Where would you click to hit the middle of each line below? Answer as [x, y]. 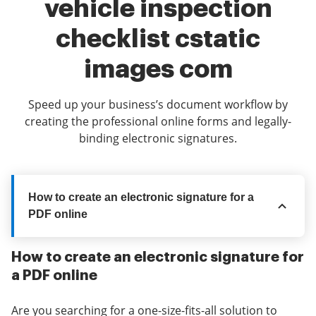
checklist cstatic [158, 39]
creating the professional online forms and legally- [158, 121]
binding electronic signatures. [158, 138]
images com [158, 69]
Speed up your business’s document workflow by [158, 104]
